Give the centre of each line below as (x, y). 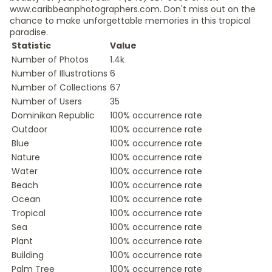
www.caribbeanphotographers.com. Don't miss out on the (133, 9)
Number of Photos (50, 59)
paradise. (29, 32)
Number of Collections (59, 87)
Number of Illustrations (59, 73)
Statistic (31, 46)
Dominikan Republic (53, 115)
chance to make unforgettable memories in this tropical (130, 21)
